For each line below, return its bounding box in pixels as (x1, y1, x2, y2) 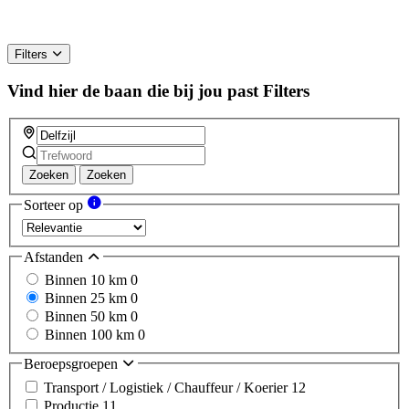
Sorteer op (24, 197, 87, 214)
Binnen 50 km (45, 309, 131, 325)
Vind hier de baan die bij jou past (7, 80, 258, 100)
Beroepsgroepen (24, 356, 121, 372)
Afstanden (24, 248, 87, 265)
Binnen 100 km (45, 327, 138, 343)
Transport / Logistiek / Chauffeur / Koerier (44, 379, 291, 395)
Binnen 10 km (45, 272, 131, 288)
